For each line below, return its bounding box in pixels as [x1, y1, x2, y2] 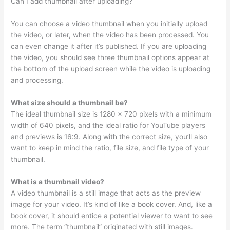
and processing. [11, 75, 64, 84]
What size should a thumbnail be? [11, 98, 128, 107]
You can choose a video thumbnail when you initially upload [11, 19, 208, 28]
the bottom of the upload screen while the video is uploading [11, 64, 211, 73]
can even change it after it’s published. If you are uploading [11, 42, 207, 50]
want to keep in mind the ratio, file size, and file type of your [11, 143, 209, 152]
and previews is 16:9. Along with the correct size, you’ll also [11, 132, 208, 141]
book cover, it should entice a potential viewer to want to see [11, 211, 213, 220]
